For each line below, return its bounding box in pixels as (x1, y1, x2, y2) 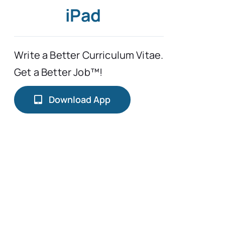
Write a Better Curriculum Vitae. (14, 48, 164, 62)
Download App (48, 93, 110, 105)
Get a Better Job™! (14, 65, 103, 79)
